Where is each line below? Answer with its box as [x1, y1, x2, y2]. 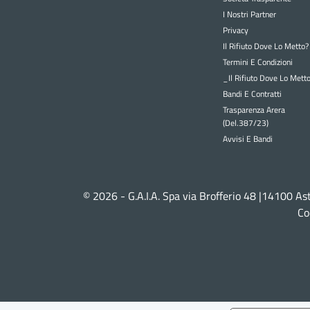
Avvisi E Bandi [222, 131, 273, 145]
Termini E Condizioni [222, 55, 293, 69]
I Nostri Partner [222, 7, 276, 21]
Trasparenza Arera [222, 102, 285, 116]
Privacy [222, 23, 248, 37]
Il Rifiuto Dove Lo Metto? [222, 39, 309, 53]
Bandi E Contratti [222, 86, 282, 100]
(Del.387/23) [222, 116, 268, 129]
